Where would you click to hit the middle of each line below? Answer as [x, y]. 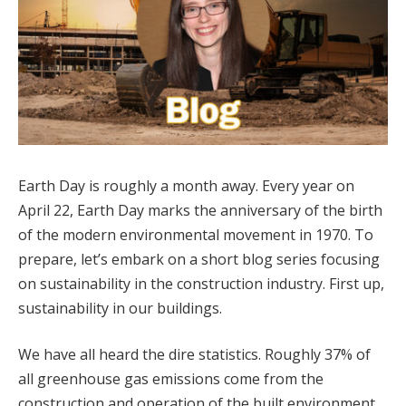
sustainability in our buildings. [120, 308]
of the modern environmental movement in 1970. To [196, 234]
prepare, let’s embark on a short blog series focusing [199, 259]
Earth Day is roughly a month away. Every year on [186, 185]
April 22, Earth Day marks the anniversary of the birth [200, 210]
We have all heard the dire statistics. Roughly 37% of [194, 355]
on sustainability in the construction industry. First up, [201, 283]
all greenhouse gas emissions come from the [171, 379]
